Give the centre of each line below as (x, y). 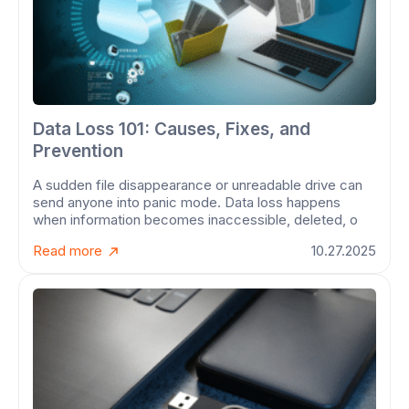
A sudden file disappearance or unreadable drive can (198, 185)
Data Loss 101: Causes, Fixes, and (172, 130)
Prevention (78, 152)
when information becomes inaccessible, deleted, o (195, 220)
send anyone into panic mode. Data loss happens (187, 203)
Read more (69, 251)
